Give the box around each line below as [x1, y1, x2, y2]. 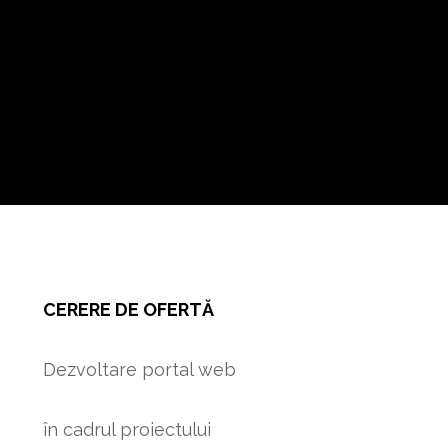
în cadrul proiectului [42, 418, 211, 440]
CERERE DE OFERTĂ [42, 298, 214, 320]
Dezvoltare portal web [42, 358, 236, 380]
